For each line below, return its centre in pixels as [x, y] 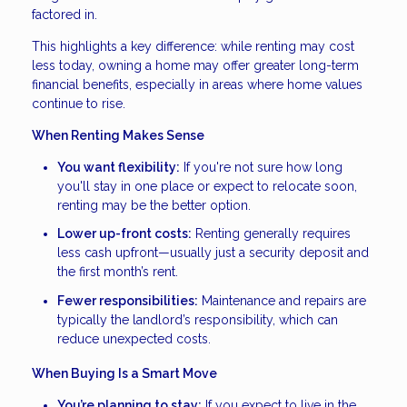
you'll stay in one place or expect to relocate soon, [207, 186]
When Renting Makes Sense [118, 135]
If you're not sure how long [261, 167]
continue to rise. [79, 103]
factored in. [65, 14]
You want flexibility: [119, 167]
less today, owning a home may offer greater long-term [195, 65]
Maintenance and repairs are [282, 300]
